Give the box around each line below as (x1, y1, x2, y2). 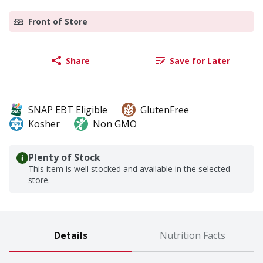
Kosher (28, 117, 60, 131)
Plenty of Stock (28, 151, 100, 164)
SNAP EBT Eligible (28, 103, 107, 117)
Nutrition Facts (160, 229, 225, 242)
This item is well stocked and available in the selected (28, 163, 230, 175)
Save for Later (169, 55, 230, 66)
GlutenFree (140, 103, 189, 117)
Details (53, 229, 87, 242)
